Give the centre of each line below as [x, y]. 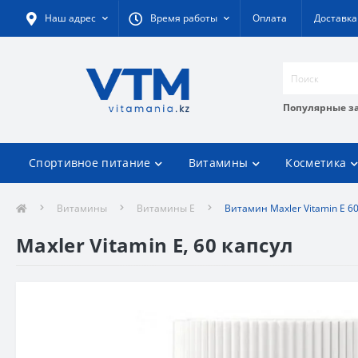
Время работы [184, 18]
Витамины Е [166, 208]
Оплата [270, 18]
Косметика [316, 163]
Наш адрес [70, 18]
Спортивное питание [90, 163]
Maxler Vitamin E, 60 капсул [155, 245]
